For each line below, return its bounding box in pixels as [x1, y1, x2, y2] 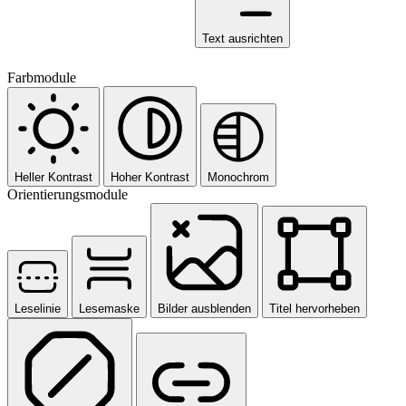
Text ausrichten [202, 31, 283, 45]
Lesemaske [79, 301, 140, 315]
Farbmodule [7, 69, 76, 85]
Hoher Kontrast [111, 169, 189, 184]
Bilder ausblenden [158, 301, 251, 315]
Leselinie [14, 301, 61, 315]
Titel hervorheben [269, 301, 360, 315]
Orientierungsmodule [7, 186, 128, 202]
